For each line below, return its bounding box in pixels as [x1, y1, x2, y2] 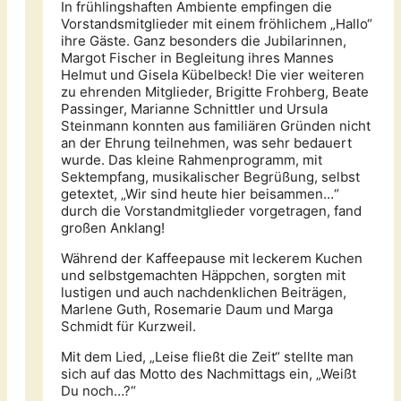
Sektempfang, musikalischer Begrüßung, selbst [61, 168, 360, 186]
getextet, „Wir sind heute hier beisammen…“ [61, 185, 339, 203]
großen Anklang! [61, 219, 165, 237]
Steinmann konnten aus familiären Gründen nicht [61, 117, 371, 135]
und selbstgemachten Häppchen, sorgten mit [61, 267, 346, 285]
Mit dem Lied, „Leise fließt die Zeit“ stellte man [61, 348, 354, 366]
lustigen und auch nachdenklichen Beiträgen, [61, 284, 346, 302]
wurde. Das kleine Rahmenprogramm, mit [61, 151, 322, 169]
